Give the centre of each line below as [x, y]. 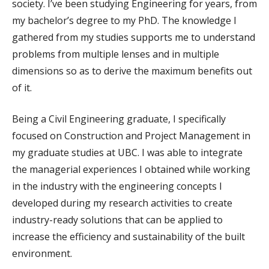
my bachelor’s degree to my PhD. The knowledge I [124, 21]
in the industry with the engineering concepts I [117, 186]
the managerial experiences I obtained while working [131, 170]
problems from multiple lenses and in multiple [116, 54]
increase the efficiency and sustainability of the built [128, 237]
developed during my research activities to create [122, 203]
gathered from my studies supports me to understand [134, 38]
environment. [43, 254]
